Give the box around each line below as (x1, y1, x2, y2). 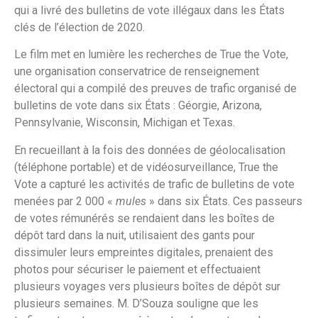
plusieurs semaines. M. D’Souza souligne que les (14, 296, 258, 310)
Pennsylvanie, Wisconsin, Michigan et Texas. (14, 116, 235, 130)
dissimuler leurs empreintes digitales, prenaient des (14, 245, 273, 259)
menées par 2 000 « (14, 194, 116, 208)
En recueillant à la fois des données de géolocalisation (14, 143, 285, 157)
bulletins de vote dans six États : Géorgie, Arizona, (14, 99, 262, 113)
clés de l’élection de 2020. (14, 20, 145, 34)
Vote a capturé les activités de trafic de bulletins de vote (14, 177, 295, 191)
